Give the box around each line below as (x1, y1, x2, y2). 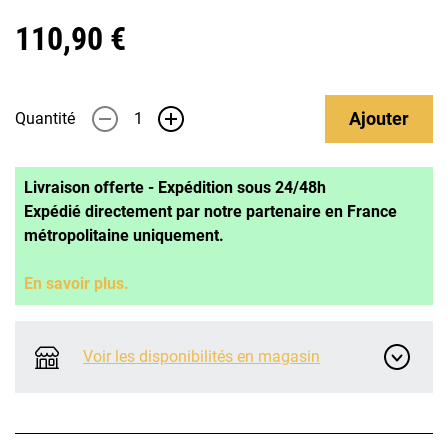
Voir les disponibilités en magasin (83, 347, 320, 366)
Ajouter (349, 108, 409, 129)
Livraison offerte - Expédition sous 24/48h (24, 178, 326, 197)
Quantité (15, 109, 75, 128)
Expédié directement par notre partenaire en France (24, 202, 397, 221)
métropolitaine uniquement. (24, 226, 224, 245)
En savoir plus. (24, 274, 129, 293)
